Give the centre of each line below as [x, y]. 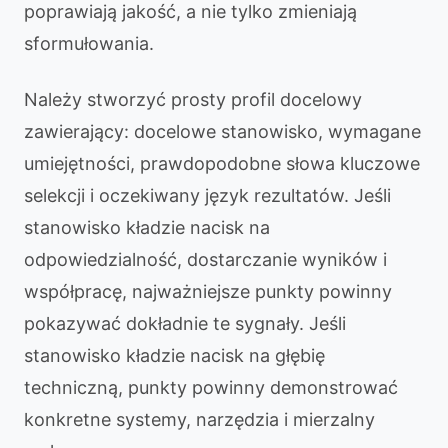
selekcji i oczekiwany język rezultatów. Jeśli [207, 195]
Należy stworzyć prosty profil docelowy [193, 99]
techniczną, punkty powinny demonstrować [211, 387]
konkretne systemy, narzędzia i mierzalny [199, 419]
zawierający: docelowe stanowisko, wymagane [222, 131]
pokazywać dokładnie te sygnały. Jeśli [185, 323]
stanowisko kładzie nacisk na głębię [174, 355]
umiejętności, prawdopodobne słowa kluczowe [222, 163]
